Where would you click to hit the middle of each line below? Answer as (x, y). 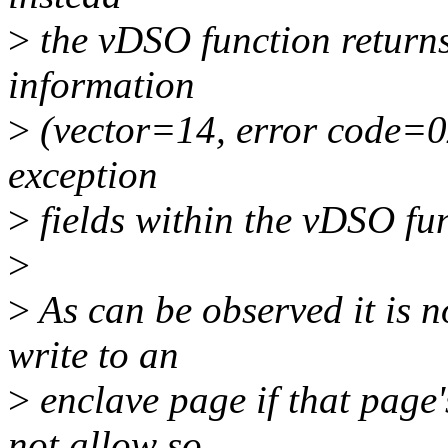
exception (83, 175)
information (101, 85)
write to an (93, 355)
